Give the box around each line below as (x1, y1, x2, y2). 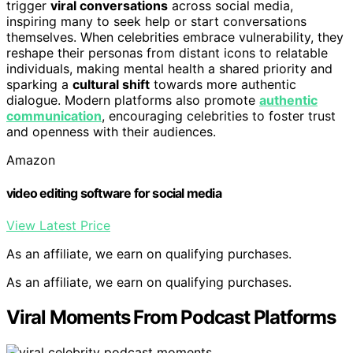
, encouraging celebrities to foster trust (102, 108, 336, 124)
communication (6, 108, 102, 124)
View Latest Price (6, 217, 110, 233)
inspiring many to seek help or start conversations (6, 13, 307, 30)
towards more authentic (150, 76, 296, 93)
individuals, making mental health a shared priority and (6, 61, 333, 77)
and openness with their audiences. (6, 124, 216, 140)
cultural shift (72, 76, 150, 93)
